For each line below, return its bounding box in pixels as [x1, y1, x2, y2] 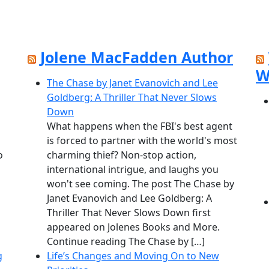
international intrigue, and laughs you [47, 163, 219, 177]
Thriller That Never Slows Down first [47, 206, 211, 220]
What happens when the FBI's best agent [47, 119, 232, 133]
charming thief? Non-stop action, [47, 148, 196, 162]
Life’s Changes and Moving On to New [47, 249, 219, 263]
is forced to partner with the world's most [47, 134, 237, 148]
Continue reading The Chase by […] [47, 235, 205, 249]
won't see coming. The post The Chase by [47, 177, 234, 191]
